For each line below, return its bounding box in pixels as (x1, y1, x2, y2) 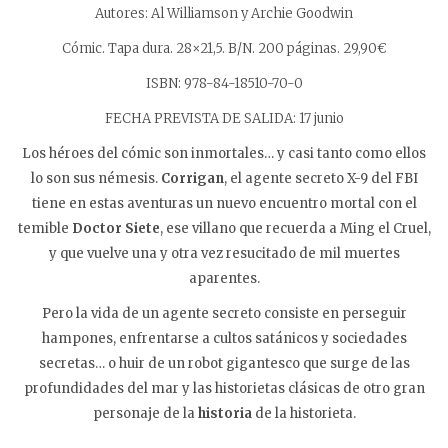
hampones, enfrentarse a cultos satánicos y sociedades (41, 329, 407, 347)
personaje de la (92, 404, 198, 422)
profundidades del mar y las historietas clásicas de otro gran (23, 379, 425, 397)
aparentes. (188, 269, 260, 287)
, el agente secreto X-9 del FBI (223, 169, 418, 187)
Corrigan (160, 169, 224, 187)
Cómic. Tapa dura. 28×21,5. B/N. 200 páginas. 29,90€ (62, 39, 386, 57)
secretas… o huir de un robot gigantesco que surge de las (38, 354, 410, 372)
